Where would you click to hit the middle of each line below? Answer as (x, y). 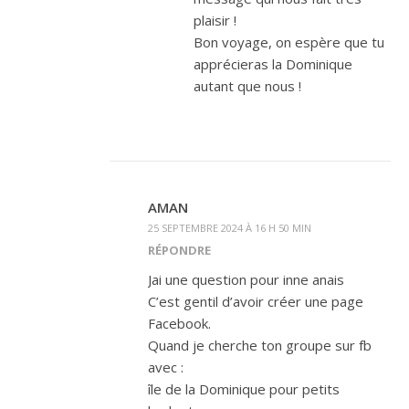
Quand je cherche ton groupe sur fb (260, 345)
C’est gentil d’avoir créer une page (256, 301)
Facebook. (179, 323)
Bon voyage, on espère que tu (289, 42)
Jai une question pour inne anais (246, 279)
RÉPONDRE (179, 250)
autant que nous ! (247, 85)
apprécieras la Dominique (273, 63)
